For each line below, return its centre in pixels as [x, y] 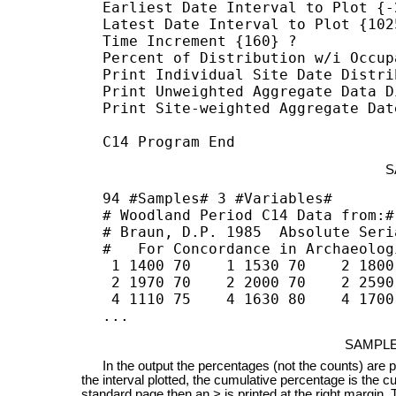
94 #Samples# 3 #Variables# [218, 198]
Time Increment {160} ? [205, 41]
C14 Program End [169, 141]
